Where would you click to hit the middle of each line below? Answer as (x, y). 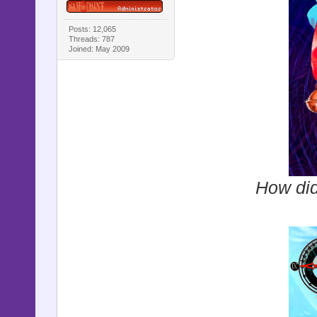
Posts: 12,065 (93, 29)
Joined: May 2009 (99, 48)
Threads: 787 (92, 39)
